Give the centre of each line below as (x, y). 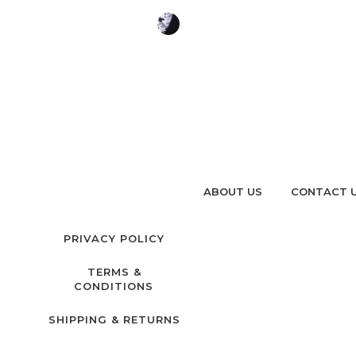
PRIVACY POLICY (114, 238)
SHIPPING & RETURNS (114, 319)
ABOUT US (232, 191)
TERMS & (114, 271)
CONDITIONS (114, 286)
